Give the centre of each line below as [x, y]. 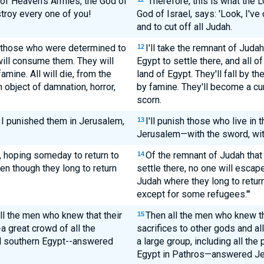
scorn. [149, 100]
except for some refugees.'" [193, 194]
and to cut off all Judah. [184, 27]
